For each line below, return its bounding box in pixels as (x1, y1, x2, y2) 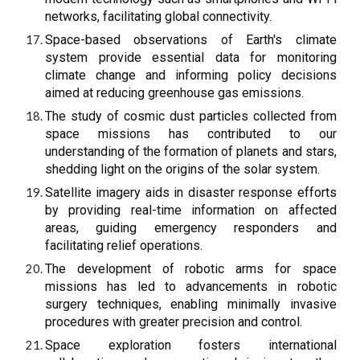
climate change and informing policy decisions (45, 67, 337, 83)
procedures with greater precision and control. (45, 314, 303, 329)
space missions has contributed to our (45, 126, 337, 141)
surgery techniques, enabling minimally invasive (45, 297, 337, 312)
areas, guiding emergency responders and (45, 220, 337, 235)
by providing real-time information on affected (45, 202, 337, 218)
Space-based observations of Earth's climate (45, 32, 337, 47)
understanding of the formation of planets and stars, (45, 144, 337, 159)
